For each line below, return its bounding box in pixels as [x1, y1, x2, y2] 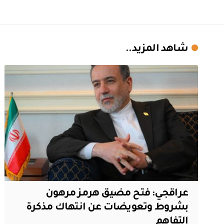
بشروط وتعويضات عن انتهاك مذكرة [25, 202, 188, 213]
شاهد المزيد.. [125, 44, 188, 55]
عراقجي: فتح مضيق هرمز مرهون [45, 188, 188, 199]
